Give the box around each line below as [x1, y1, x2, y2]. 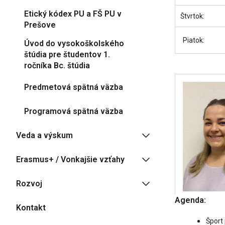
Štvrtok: [180, 12, 204, 20]
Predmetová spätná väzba [24, 82, 123, 92]
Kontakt [16, 202, 46, 212]
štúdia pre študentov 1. [24, 50, 110, 59]
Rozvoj [16, 178, 42, 188]
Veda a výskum [16, 130, 73, 140]
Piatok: [183, 36, 204, 44]
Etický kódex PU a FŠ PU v [24, 9, 122, 19]
